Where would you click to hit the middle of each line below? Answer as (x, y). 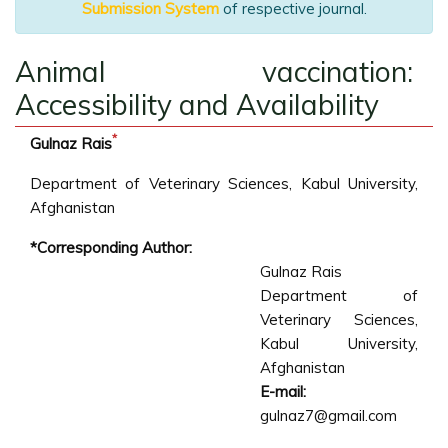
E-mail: (283, 391)
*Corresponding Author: (111, 247)
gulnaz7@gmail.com (328, 415)
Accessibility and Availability (197, 104)
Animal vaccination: (214, 71)
